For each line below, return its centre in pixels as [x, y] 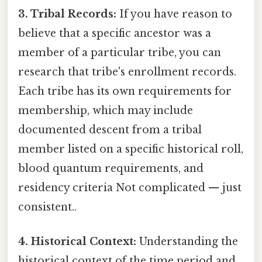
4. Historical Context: [77, 241]
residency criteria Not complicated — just [130, 187]
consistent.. [47, 207]
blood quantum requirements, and [111, 168]
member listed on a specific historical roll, [131, 149]
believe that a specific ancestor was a [115, 33]
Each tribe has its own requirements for [125, 91]
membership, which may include [106, 110]
